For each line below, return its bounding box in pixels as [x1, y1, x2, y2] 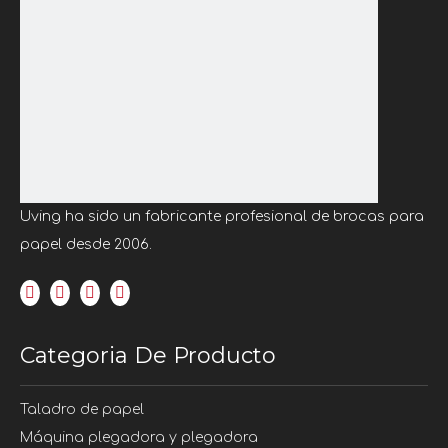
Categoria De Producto [20, 342, 276, 369]
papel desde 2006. [20, 237, 152, 252]
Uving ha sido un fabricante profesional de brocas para [20, 209, 424, 224]
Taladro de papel [20, 402, 144, 417]
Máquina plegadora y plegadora [20, 430, 258, 445]
